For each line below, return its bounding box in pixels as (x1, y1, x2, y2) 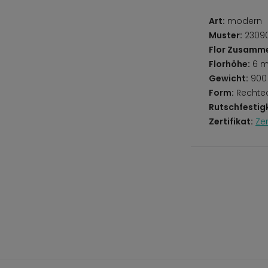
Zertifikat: (209, 115, 253, 127)
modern (225, 15, 262, 27)
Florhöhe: (209, 58, 250, 70)
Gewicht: (209, 72, 248, 84)
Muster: (209, 29, 242, 41)
